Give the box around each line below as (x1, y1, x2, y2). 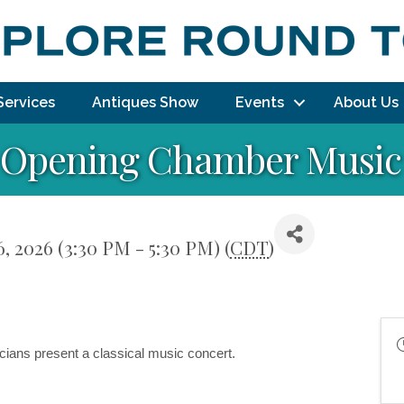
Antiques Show (92, 94, 198, 111)
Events (235, 94, 284, 111)
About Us (334, 94, 399, 111)
